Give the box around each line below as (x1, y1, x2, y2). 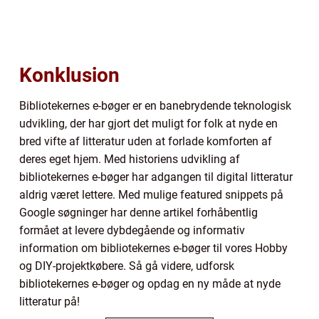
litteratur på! (19, 295, 80, 309)
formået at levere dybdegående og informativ (19, 224, 245, 238)
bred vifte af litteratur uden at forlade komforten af (19, 135, 272, 149)
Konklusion (19, 63, 120, 88)
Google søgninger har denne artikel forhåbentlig (19, 206, 258, 220)
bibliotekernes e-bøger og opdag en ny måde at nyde (19, 277, 281, 291)
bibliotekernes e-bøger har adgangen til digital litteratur (19, 170, 293, 184)
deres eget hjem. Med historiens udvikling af (19, 152, 240, 167)
